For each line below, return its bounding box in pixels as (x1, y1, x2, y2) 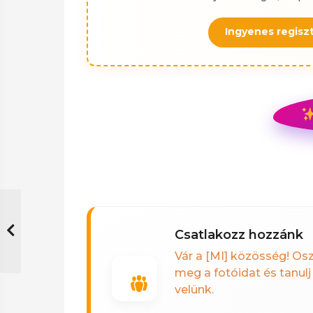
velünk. (175, 283, 214, 296)
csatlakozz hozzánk (184, 227, 303, 242)
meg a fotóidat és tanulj (175, 266, 311, 279)
